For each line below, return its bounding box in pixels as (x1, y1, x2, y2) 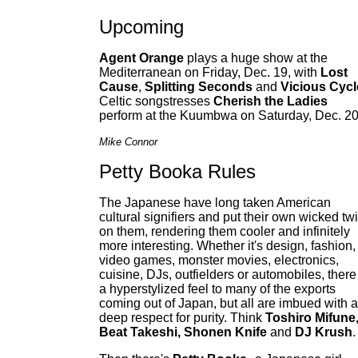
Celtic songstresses (99, 94, 213, 108)
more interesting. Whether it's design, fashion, (99, 239, 356, 253)
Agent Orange (99, 51, 184, 65)
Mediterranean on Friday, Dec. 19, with (99, 66, 320, 79)
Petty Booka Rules (99, 161, 256, 182)
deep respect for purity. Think (99, 311, 265, 324)
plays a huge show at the (184, 51, 328, 65)
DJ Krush (295, 325, 352, 339)
